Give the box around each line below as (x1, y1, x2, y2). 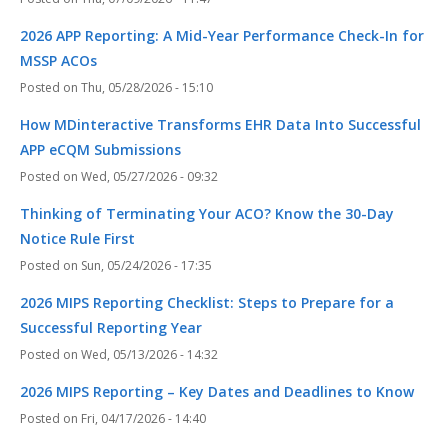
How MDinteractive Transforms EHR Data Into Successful (20, 114, 421, 134)
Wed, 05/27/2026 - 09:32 (81, 167, 218, 185)
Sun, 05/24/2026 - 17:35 (81, 256, 212, 274)
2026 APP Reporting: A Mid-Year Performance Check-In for (20, 25, 424, 45)
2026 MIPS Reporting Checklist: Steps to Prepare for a (20, 292, 394, 312)
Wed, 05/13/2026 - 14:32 (81, 345, 218, 363)
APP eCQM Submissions (20, 139, 181, 159)
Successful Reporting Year (20, 317, 202, 337)
